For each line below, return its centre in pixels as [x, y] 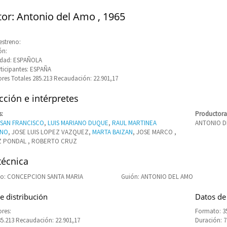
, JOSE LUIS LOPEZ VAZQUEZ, [50, 132]
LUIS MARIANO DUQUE [78, 123]
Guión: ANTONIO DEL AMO [157, 177]
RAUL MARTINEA [134, 123]
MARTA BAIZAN [112, 132]
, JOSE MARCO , [154, 132]
